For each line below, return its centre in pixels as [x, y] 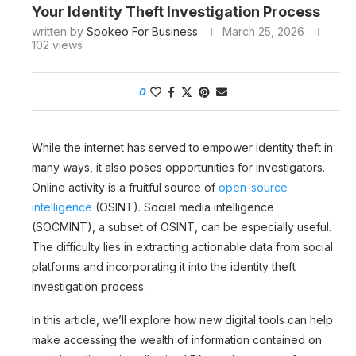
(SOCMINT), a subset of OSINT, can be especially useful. [182, 226]
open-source [253, 187]
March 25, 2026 [263, 31]
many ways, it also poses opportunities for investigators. [178, 167]
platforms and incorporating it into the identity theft [164, 266]
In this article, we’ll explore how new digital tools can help [182, 319]
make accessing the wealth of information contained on [177, 339]
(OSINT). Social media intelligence [183, 207]
